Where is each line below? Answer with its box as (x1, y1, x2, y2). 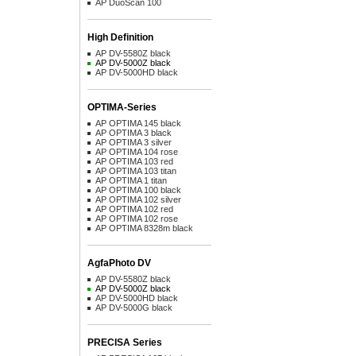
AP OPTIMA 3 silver (95, 137, 172, 147)
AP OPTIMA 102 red (95, 204, 173, 214)
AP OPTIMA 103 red (95, 157, 173, 166)
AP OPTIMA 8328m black (95, 223, 193, 233)
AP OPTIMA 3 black (95, 128, 172, 137)
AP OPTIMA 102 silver (95, 195, 181, 204)
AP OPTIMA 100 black (95, 185, 181, 195)
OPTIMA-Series (87, 102, 157, 113)
